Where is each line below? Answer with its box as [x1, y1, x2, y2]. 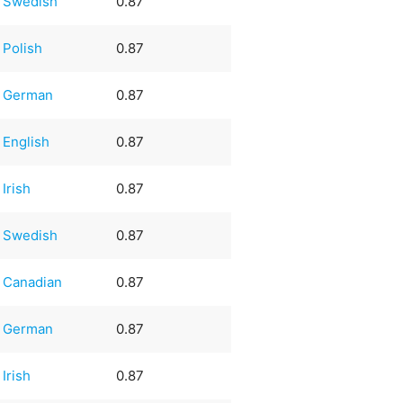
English [3, 132, 50, 150]
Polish [3, 39, 43, 57]
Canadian [3, 273, 63, 291]
